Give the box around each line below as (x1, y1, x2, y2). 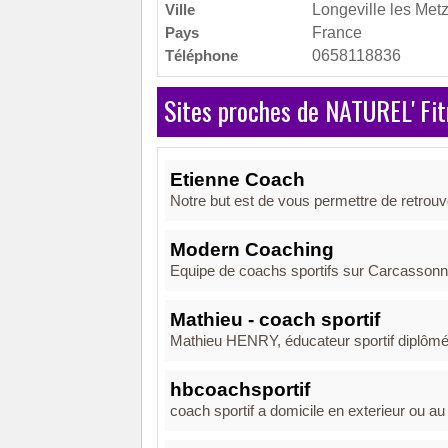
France (312, 24, 362, 41)
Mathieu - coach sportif (170, 309, 380, 330)
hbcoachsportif (170, 379, 310, 400)
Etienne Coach (170, 169, 305, 190)
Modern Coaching (170, 239, 334, 260)
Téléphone (165, 47, 238, 64)
